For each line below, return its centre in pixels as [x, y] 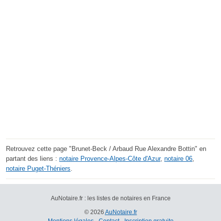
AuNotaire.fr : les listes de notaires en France [110, 199]
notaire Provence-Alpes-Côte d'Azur [110, 159]
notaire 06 [178, 159]
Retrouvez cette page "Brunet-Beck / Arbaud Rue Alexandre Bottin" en [106, 149]
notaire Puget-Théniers [38, 169]
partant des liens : [33, 159]
